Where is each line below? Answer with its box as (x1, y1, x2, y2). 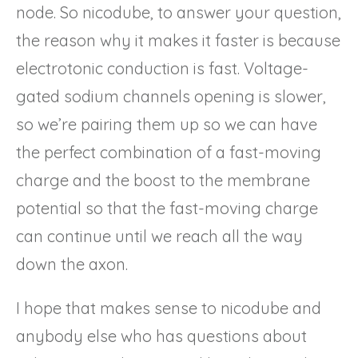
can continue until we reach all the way (16, 225, 303, 246)
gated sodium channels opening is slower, (16, 86, 326, 106)
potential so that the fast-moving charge (16, 197, 318, 218)
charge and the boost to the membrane (16, 169, 310, 190)
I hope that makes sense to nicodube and (16, 297, 321, 318)
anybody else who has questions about (16, 325, 307, 346)
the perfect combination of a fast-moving (16, 141, 321, 162)
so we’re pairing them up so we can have (16, 113, 317, 134)
